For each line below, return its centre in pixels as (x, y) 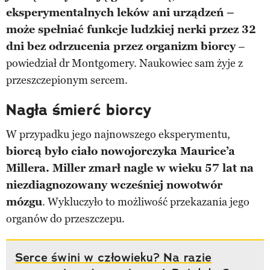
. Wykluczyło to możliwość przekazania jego (146, 202)
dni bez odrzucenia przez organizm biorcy (121, 46)
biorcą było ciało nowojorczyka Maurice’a (121, 151)
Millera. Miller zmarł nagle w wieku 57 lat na (130, 168)
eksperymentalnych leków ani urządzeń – (120, 12)
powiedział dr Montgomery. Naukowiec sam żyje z (124, 63)
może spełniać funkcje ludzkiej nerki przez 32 (131, 29)
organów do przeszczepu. (65, 218)
